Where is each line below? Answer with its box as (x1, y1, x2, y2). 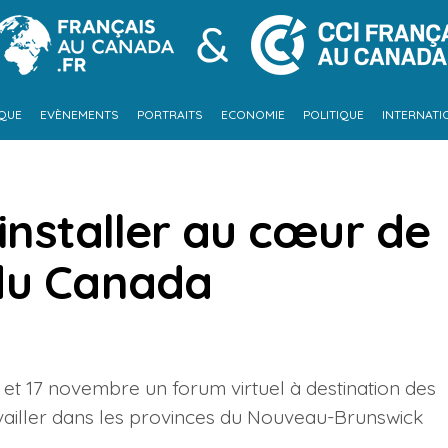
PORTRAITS (136, 107, 203, 122)
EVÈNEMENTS (39, 107, 119, 122)
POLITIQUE (302, 107, 364, 122)
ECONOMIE (220, 107, 285, 122)
